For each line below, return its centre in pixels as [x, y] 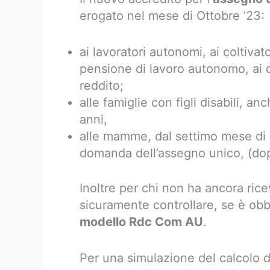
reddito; [102, 86]
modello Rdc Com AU [141, 222]
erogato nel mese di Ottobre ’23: [172, 16]
